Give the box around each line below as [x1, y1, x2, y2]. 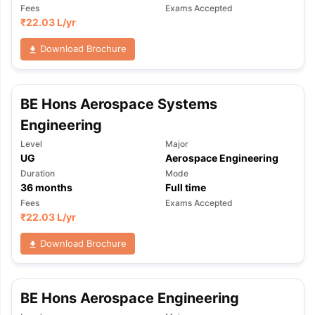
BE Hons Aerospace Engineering [20, 290, 239, 307]
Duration [20, 167, 55, 179]
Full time [165, 181, 206, 193]
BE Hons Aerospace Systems [20, 95, 217, 112]
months [32, 181, 72, 193]
